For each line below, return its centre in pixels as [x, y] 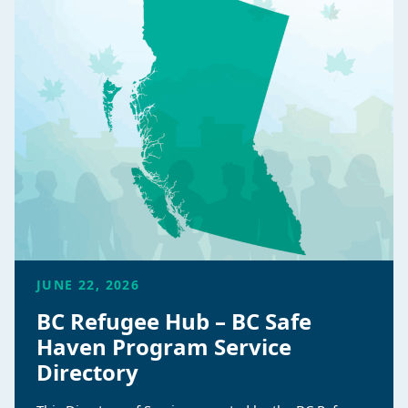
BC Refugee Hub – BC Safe [174, 321]
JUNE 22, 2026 [88, 285]
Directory [87, 372]
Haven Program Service [164, 347]
